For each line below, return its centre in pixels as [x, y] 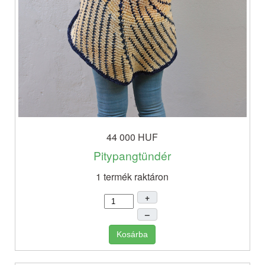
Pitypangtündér [132, 155]
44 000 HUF [132, 137]
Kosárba [132, 234]
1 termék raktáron [132, 176]
